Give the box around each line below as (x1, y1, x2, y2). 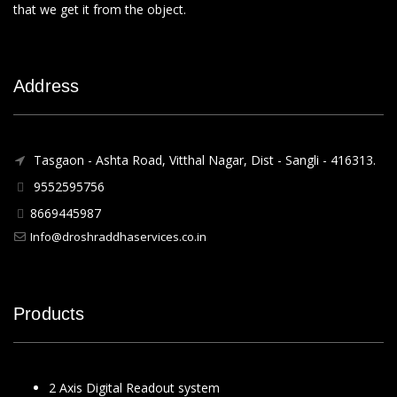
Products (13, 304, 85, 323)
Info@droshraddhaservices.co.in (30, 229, 206, 245)
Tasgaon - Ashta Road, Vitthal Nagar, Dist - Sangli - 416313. (30, 152, 376, 168)
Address (13, 76, 80, 96)
